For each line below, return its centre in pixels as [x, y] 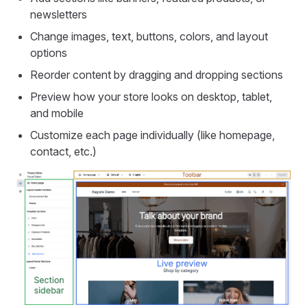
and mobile [57, 113]
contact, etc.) [63, 151]
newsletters [59, 14]
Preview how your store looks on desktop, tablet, [151, 97]
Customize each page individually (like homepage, [152, 135]
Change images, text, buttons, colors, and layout [149, 36]
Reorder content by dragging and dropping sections [157, 75]
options [49, 53]
